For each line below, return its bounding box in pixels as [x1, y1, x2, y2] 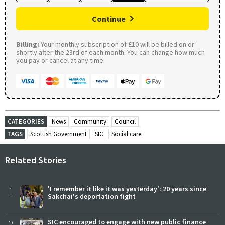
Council [115, 117, 136, 126]
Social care [111, 129, 141, 138]
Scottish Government [30, 129, 87, 138]
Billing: [16, 39, 39, 49]
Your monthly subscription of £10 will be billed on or [39, 39, 194, 49]
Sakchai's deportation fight [48, 191, 136, 201]
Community [74, 117, 106, 126]
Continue [92, 13, 126, 24]
